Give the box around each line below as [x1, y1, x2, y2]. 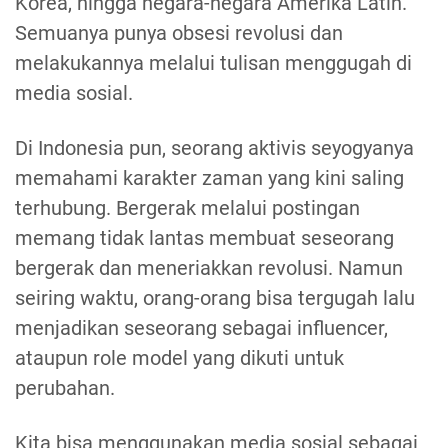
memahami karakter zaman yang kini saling [15, 166, 404, 191]
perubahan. [15, 376, 115, 401]
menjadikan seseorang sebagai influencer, [15, 316, 388, 341]
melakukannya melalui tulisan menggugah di [15, 51, 412, 76]
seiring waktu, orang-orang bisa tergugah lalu [15, 286, 415, 311]
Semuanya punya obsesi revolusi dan [15, 21, 343, 46]
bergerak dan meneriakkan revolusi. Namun [15, 256, 403, 281]
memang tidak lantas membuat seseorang [15, 226, 394, 251]
